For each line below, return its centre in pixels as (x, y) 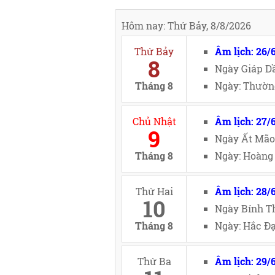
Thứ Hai (154, 191)
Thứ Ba (154, 261)
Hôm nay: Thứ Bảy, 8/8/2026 (186, 25)
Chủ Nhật (154, 121)
